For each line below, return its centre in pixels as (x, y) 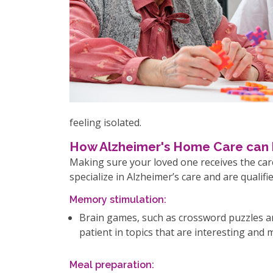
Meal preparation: (112, 265)
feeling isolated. (105, 122)
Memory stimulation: (118, 200)
